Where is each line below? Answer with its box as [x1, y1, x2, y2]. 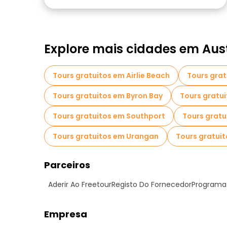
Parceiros [44, 159, 90, 171]
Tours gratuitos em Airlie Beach [53, 70, 170, 81]
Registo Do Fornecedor [111, 179, 192, 190]
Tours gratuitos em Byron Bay [53, 91, 163, 101]
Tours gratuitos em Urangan [53, 131, 159, 141]
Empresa [44, 208, 87, 220]
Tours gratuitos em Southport [53, 111, 165, 121]
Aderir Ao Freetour [48, 179, 111, 190]
